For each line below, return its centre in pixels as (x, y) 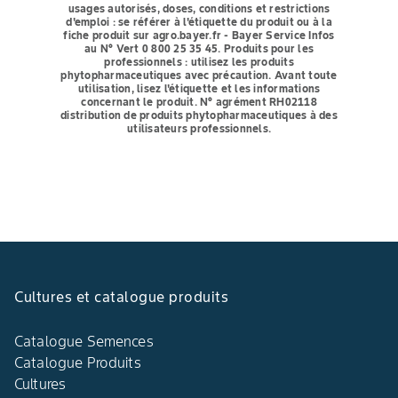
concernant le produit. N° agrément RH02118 (199, 101)
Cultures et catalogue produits (121, 296)
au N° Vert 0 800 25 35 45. (153, 48)
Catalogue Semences (84, 341)
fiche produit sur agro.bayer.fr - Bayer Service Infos (199, 35)
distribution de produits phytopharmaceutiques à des (199, 115)
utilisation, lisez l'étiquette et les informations (199, 88)
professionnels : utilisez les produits (199, 61)
